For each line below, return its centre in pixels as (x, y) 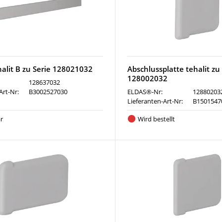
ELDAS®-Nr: (145, 92)
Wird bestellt (157, 119)
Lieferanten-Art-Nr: (155, 101)
